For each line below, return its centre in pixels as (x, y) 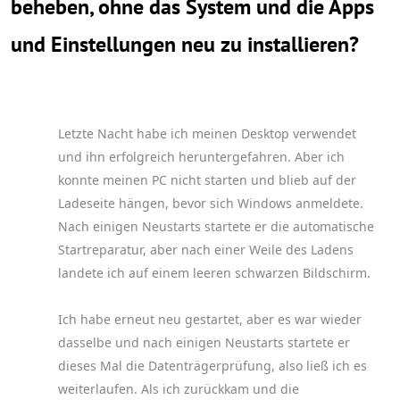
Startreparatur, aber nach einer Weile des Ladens (206, 250)
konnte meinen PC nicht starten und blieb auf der (207, 180)
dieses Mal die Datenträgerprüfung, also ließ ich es (212, 366)
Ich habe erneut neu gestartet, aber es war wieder (210, 319)
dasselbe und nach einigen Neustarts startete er (204, 342)
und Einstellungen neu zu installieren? (185, 44)
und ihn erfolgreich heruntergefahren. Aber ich (201, 157)
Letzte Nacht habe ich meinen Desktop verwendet (207, 133)
